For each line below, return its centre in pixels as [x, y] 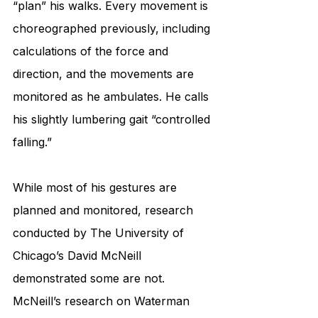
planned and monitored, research [105, 210]
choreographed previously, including [113, 29]
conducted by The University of [100, 233]
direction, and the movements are [105, 74]
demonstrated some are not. [91, 279]
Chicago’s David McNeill [79, 256]
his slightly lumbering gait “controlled [113, 120]
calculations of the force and [92, 51]
